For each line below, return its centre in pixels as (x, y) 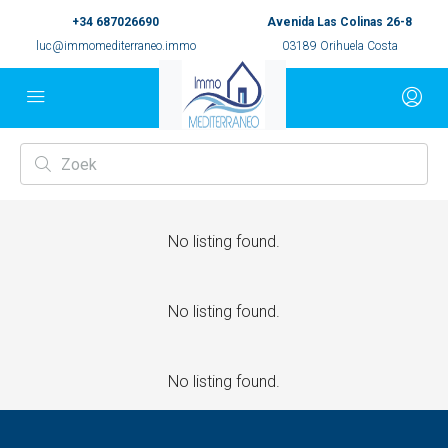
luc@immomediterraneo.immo (115, 46)
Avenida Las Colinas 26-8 (340, 22)
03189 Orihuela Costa (339, 46)
